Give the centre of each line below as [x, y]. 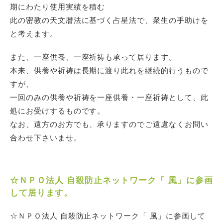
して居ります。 [82, 193]
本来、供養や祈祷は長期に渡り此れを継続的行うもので [109, 70]
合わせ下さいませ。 [46, 138]
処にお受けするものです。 [58, 111]
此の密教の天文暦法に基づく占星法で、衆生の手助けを [109, 20]
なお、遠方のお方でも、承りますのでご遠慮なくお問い [109, 124]
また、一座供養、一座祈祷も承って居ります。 [93, 57]
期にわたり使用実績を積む [58, 7]
